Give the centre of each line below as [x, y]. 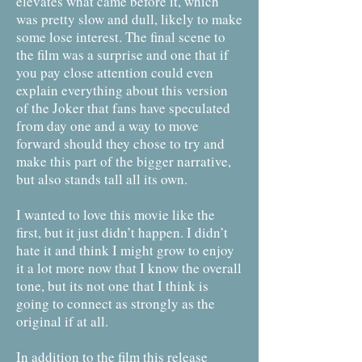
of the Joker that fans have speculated [123, 108]
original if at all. [62, 321]
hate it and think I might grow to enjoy [125, 250]
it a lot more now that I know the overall [129, 268]
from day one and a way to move [107, 126]
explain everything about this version [122, 90]
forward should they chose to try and [120, 143]
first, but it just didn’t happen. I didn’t [122, 232]
